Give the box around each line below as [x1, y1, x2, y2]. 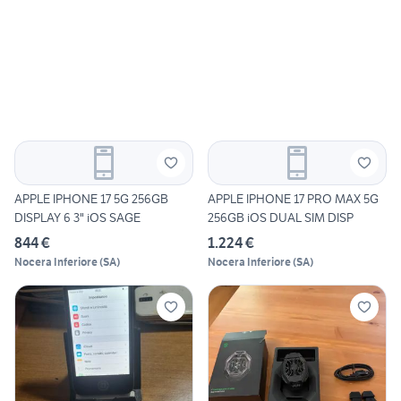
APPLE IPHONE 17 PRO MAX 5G [208, 191, 379, 208]
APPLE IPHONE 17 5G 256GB [14, 191, 168, 208]
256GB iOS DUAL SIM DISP [208, 209, 354, 226]
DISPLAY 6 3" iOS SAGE [14, 209, 141, 226]
